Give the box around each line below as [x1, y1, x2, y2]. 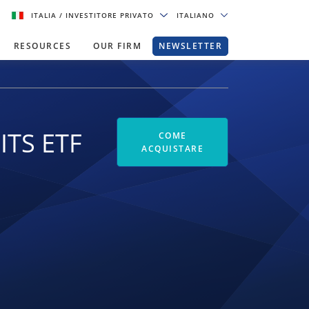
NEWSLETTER [159, 40, 222, 52]
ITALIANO [176, 10, 217, 20]
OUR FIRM [93, 40, 141, 52]
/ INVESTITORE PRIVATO [59, 10, 157, 20]
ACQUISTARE [141, 143, 204, 155]
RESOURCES [13, 40, 71, 52]
